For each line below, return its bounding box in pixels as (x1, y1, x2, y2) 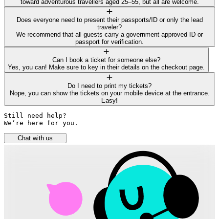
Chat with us (18, 134, 53, 142)
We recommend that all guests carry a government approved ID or (16, 30, 203, 38)
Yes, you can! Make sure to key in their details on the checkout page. (8, 64, 205, 71)
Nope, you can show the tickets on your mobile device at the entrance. (9, 89, 210, 97)
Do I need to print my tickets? (67, 82, 152, 89)
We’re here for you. (4, 119, 78, 127)
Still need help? (4, 111, 70, 119)
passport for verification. (75, 38, 144, 45)
